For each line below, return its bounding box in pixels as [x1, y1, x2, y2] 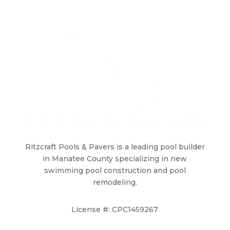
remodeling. [92, 178, 137, 187]
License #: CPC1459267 [71, 205, 159, 215]
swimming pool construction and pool [44, 166, 186, 176]
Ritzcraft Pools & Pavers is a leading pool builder [25, 142, 205, 152]
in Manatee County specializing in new [43, 154, 187, 164]
